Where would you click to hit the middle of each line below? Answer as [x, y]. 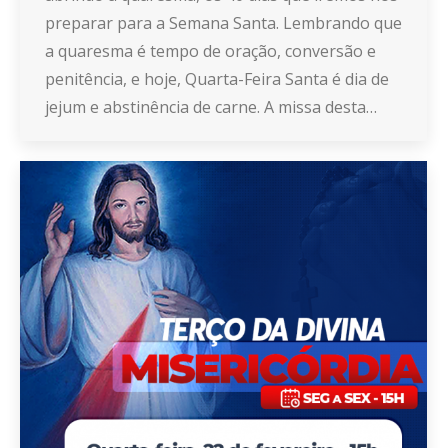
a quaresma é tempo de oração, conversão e [210, 50]
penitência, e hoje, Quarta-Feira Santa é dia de [217, 78]
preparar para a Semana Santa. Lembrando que [223, 22]
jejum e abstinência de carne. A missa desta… [211, 106]
